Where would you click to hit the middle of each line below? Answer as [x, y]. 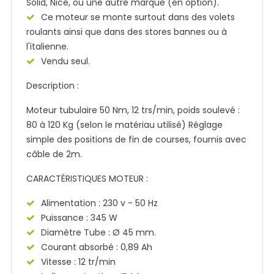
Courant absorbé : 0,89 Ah [97, 247]
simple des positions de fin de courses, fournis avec [136, 139]
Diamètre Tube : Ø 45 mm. [98, 232]
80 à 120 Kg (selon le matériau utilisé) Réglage [124, 125]
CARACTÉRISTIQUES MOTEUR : [87, 179]
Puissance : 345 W [79, 218]
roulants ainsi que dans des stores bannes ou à [127, 32]
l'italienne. [47, 46]
